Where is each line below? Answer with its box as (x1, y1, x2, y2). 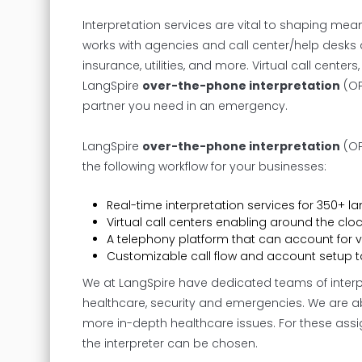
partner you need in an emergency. (82, 97, 288, 114)
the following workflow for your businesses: (82, 158, 326, 175)
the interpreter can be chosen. (82, 335, 258, 351)
